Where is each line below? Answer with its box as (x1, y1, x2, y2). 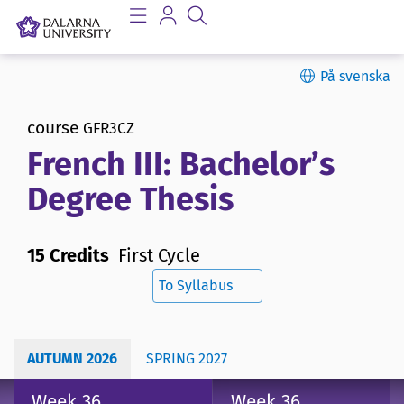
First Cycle (118, 244, 200, 267)
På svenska (320, 68, 390, 85)
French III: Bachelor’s (27, 144, 335, 185)
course (27, 117, 78, 138)
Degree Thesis (27, 179, 234, 220)
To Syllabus (159, 277, 233, 295)
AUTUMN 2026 (27, 350, 117, 368)
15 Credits (27, 244, 109, 267)
